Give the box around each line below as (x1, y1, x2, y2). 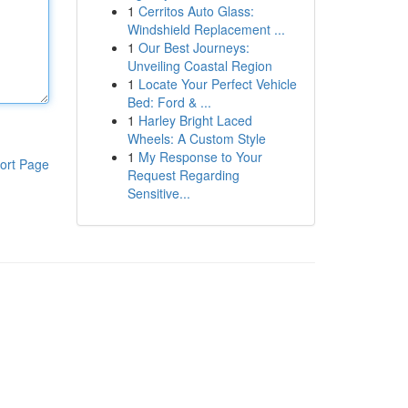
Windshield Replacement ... (127, 20, 285, 38)
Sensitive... (127, 184, 190, 202)
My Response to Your (138, 148, 262, 166)
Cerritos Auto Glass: (138, 2, 254, 20)
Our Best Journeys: (138, 38, 250, 56)
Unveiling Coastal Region (127, 56, 272, 75)
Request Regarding (127, 166, 240, 184)
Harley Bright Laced (138, 111, 252, 129)
